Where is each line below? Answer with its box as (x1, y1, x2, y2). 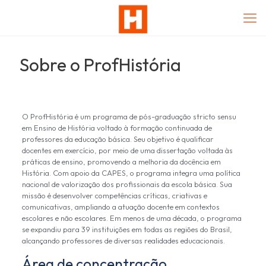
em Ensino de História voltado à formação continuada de (21, 123, 212, 132)
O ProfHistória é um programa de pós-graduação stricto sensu (21, 112, 236, 121)
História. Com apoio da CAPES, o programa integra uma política (21, 168, 240, 178)
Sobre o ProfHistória (20, 53, 181, 76)
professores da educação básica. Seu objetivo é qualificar (21, 134, 214, 144)
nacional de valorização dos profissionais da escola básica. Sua (21, 179, 232, 189)
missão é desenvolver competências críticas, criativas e (21, 191, 207, 200)
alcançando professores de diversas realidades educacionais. (21, 236, 225, 245)
